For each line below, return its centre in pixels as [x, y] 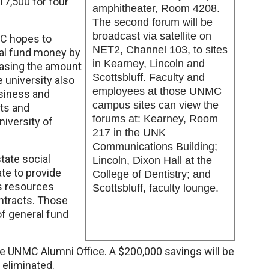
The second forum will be [153, 22]
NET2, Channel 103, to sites [160, 50]
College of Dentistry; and [152, 174]
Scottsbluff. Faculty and [149, 77]
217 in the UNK [129, 133]
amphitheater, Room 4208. [156, 8]
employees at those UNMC [157, 91]
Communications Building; [155, 147]
